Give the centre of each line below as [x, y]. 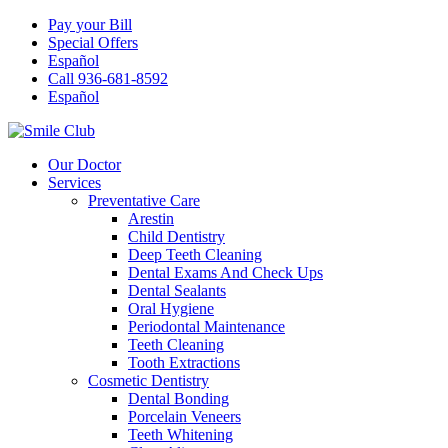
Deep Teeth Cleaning [195, 254]
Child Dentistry [176, 236]
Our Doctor [84, 164]
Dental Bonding [178, 398]
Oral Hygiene [171, 308]
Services [74, 182]
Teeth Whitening [180, 434]
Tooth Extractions [184, 362]
